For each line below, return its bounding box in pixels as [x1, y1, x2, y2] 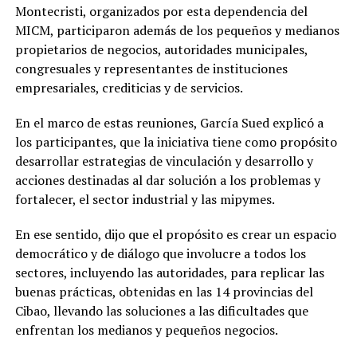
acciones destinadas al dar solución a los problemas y [14, 171, 320, 190]
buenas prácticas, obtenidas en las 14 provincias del [14, 283, 313, 301]
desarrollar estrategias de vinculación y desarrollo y [14, 152, 313, 171]
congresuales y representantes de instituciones [14, 60, 288, 78]
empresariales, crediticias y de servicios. [14, 79, 243, 97]
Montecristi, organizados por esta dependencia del [14, 2, 308, 21]
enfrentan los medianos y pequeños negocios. [14, 321, 278, 339]
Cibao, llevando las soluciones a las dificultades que [14, 302, 308, 320]
